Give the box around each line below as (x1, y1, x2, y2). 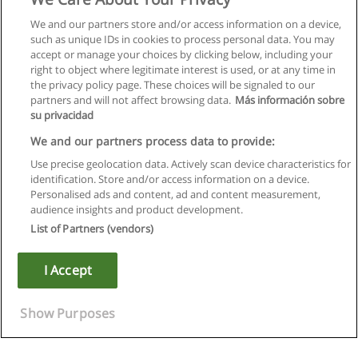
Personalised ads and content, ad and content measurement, (30, 187, 321, 201)
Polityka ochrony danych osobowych (99, 204, 259, 217)
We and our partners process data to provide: (30, 133, 276, 149)
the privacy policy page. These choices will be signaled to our (30, 78, 316, 92)
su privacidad (30, 108, 94, 122)
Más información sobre (235, 93, 345, 107)
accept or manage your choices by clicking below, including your (30, 47, 333, 62)
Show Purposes (20, 304, 116, 322)
